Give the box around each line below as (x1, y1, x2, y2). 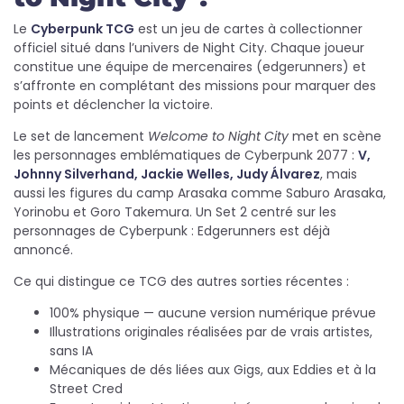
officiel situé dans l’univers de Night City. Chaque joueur (14, 39, 364, 57)
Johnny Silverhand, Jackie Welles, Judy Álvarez (14, 165, 320, 183)
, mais (320, 165, 357, 183)
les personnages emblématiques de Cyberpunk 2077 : (14, 146, 358, 164)
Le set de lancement (14, 127, 148, 145)
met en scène (289, 127, 381, 145)
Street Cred (50, 380, 123, 398)
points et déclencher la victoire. (14, 96, 213, 114)
